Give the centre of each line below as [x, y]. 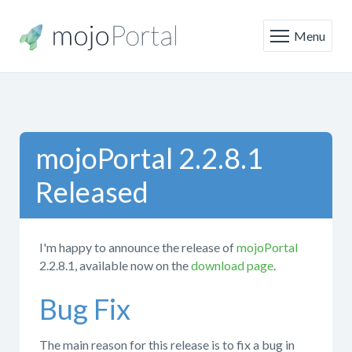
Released [92, 192]
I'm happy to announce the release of [138, 247]
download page [232, 265]
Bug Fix [85, 309]
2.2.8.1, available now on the [115, 265]
